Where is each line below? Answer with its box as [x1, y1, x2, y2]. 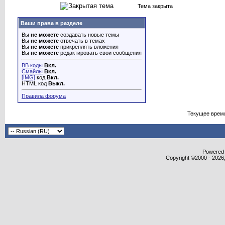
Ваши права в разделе [21, 20, 82, 26]
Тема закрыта [137, 3, 173, 9]
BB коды [22, 62, 43, 68]
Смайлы [22, 68, 43, 74]
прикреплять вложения [59, 44, 119, 50]
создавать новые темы [59, 32, 119, 38]
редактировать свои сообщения [59, 50, 142, 56]
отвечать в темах [59, 38, 105, 44]
